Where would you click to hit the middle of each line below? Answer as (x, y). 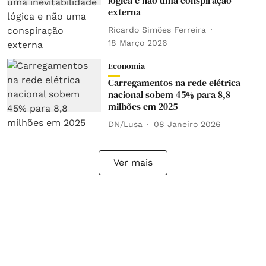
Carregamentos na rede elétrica (174, 83)
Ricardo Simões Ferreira (157, 29)
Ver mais (133, 162)
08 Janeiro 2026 (187, 124)
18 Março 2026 (137, 43)
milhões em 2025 (142, 106)
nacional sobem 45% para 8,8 (169, 94)
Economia (126, 66)
